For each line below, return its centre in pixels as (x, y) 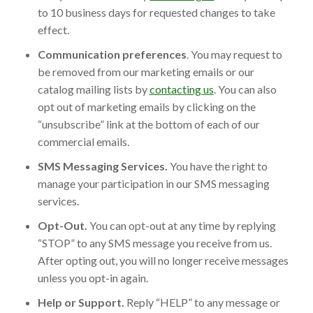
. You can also (245, 89)
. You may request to (234, 54)
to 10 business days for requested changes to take (156, 12)
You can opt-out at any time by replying (181, 225)
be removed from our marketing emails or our (146, 71)
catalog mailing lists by (93, 89)
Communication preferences (112, 54)
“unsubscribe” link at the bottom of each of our (148, 124)
